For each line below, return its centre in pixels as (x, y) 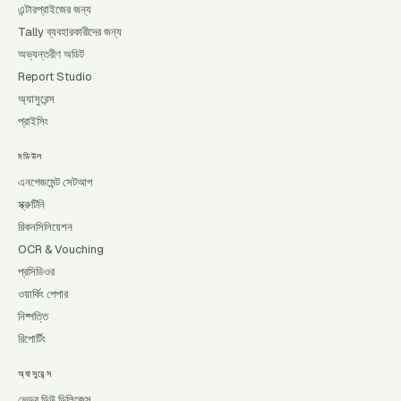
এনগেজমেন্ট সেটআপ (55, 182)
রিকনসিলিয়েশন (45, 227)
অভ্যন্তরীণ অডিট (51, 54)
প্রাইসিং (33, 121)
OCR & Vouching (61, 249)
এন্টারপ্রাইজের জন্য (55, 9)
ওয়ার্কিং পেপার (43, 294)
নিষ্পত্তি (33, 316)
